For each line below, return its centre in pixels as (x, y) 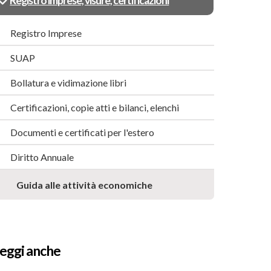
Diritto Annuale (42, 157)
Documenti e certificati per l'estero (83, 132)
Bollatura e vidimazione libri (69, 82)
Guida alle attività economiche (85, 184)
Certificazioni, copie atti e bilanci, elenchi (95, 107)
